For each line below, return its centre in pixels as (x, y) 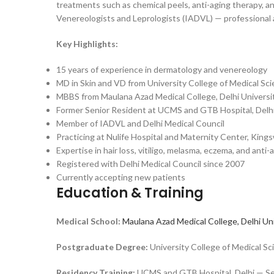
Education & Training (130, 193)
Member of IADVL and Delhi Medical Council (140, 123)
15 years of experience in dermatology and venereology (162, 69)
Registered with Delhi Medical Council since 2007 (150, 164)
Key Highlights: (87, 44)
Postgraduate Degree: (103, 247)
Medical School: (89, 221)
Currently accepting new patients (121, 177)
